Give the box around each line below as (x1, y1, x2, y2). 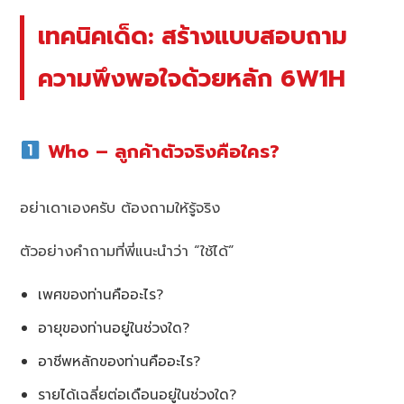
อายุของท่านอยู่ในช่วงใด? (38, 317, 190, 339)
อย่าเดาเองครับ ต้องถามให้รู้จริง (20, 197, 221, 220)
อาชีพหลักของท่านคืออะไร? (38, 351, 201, 372)
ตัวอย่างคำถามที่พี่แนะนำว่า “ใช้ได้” (20, 241, 235, 263)
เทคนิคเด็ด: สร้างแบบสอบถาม (38, 18, 348, 55)
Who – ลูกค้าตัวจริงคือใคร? (41, 137, 280, 166)
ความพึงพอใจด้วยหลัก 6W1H (38, 60, 346, 97)
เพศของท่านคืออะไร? (38, 284, 164, 306)
